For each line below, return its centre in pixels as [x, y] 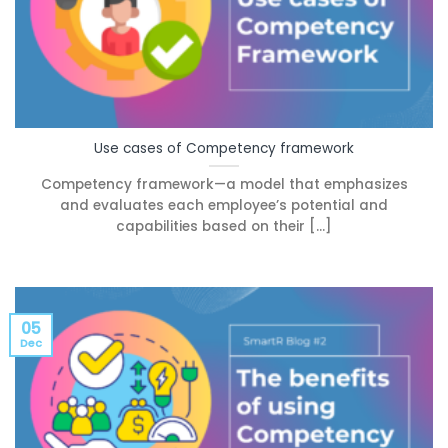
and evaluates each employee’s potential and [224, 205]
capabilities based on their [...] [224, 226]
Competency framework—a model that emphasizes [224, 184]
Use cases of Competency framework [224, 148]
